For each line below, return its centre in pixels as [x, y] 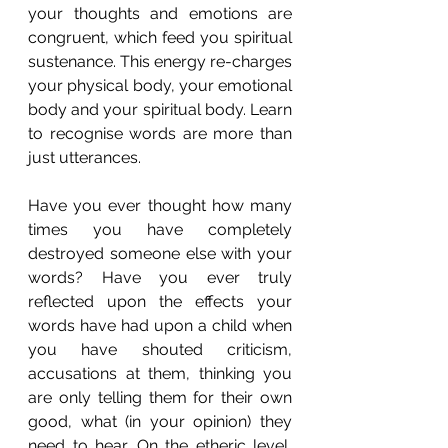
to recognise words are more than [160, 133]
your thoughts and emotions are [160, 13]
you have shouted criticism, [160, 349]
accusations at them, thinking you [160, 373]
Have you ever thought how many [160, 205]
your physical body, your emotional [160, 85]
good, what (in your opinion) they [160, 421]
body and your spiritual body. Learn [160, 109]
